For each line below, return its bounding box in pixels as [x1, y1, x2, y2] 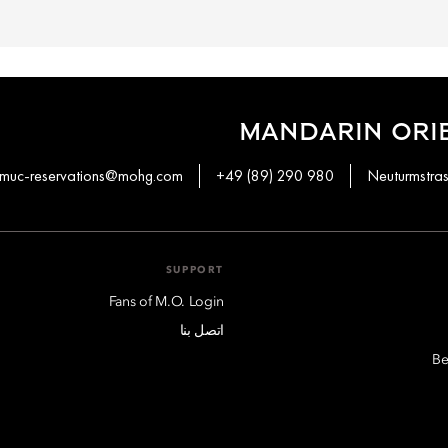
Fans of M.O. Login [108, 294, 224, 309]
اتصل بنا [179, 323, 224, 338]
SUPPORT [165, 264, 224, 275]
